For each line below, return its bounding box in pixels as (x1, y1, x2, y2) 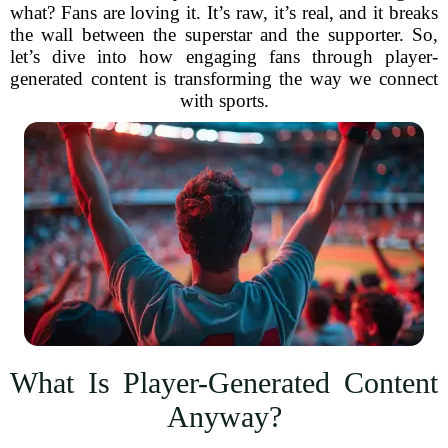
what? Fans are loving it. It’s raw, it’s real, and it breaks (10, 2, 438, 23)
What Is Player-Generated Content (10, 366, 438, 399)
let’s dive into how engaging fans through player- (10, 46, 438, 67)
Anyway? (166, 400, 282, 433)
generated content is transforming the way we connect (10, 68, 438, 89)
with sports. (179, 90, 269, 111)
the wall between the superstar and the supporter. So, (10, 24, 438, 45)
